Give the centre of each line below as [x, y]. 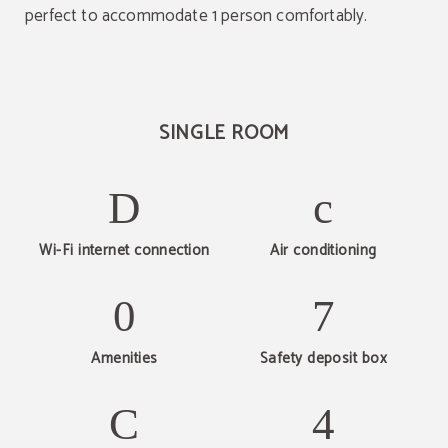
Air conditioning [323, 250]
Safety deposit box [323, 358]
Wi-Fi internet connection [124, 250]
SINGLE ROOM [224, 133]
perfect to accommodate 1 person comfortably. [196, 16]
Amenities [124, 358]
